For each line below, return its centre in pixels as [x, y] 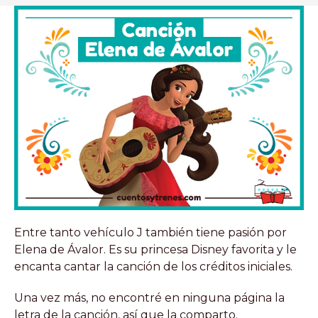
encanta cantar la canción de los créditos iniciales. [153, 266]
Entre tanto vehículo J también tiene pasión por [150, 232]
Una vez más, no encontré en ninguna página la [149, 297]
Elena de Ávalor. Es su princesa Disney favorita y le [155, 249]
